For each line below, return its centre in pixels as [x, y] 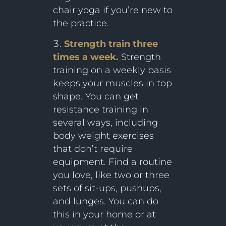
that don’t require [93, 149]
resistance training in [100, 110]
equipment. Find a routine [112, 162]
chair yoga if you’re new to [112, 10]
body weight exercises [103, 136]
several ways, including [105, 123]
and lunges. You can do [105, 202]
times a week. [86, 57]
